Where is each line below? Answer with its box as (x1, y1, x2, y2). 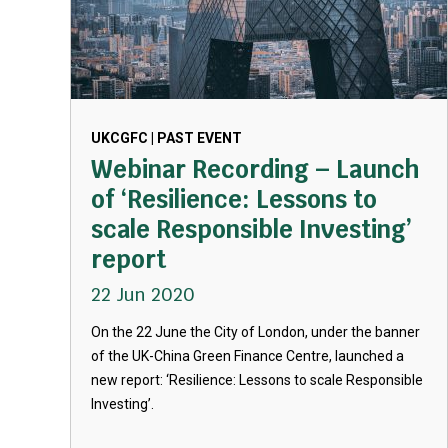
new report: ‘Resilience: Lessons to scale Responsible (91, 372, 423, 388)
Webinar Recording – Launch (91, 154, 420, 185)
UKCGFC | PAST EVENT (91, 130, 242, 146)
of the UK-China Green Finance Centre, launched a (91, 348, 404, 364)
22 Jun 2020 (91, 283, 195, 306)
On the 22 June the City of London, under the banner (91, 324, 420, 340)
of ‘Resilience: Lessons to (91, 184, 377, 215)
